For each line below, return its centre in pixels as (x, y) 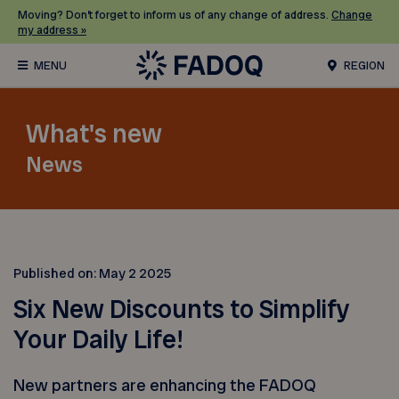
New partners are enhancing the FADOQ (165, 386)
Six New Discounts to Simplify (182, 310)
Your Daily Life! (99, 340)
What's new (94, 134)
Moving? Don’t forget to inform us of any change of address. (175, 14)
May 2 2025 (135, 273)
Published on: (57, 273)
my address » (52, 29)
